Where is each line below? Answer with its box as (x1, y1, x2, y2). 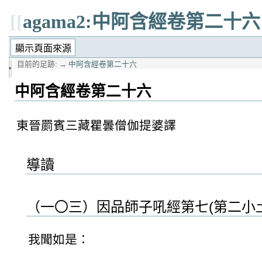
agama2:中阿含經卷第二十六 (23, 11, 260, 32)
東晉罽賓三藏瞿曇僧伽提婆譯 (16, 118, 176, 132)
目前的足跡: (17, 60, 57, 69)
